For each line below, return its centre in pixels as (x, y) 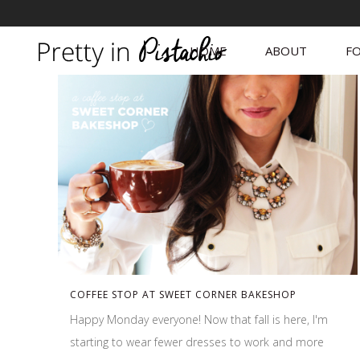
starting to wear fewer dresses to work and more (197, 342)
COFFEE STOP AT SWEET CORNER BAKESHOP (183, 294)
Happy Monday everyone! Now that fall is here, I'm (199, 319)
